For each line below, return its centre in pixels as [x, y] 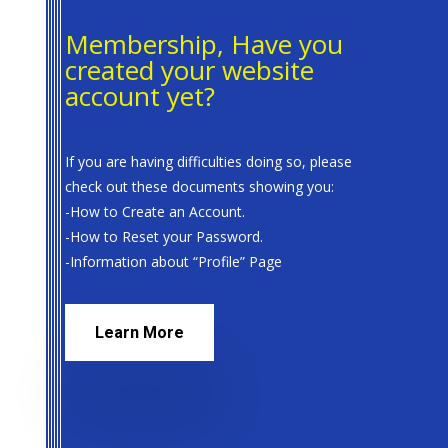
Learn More [139, 332]
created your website [189, 69]
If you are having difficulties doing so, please [208, 161]
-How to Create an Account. [154, 211]
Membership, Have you [203, 43]
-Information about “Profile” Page [173, 261]
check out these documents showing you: [199, 186]
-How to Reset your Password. [163, 236]
